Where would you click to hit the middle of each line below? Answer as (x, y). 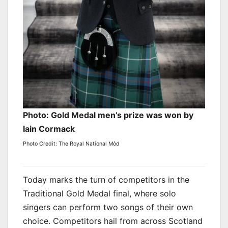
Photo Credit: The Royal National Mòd (71, 144)
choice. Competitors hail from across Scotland (113, 221)
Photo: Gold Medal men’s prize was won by (108, 115)
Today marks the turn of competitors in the (106, 179)
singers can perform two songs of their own (108, 207)
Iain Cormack (49, 129)
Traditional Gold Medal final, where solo (99, 193)
